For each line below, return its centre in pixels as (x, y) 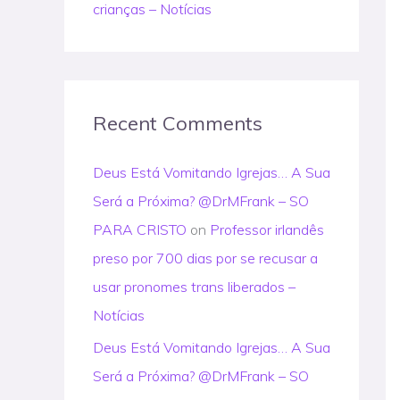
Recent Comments (178, 123)
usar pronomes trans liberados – (194, 287)
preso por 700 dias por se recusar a (205, 258)
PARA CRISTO (140, 229)
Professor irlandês (267, 229)
